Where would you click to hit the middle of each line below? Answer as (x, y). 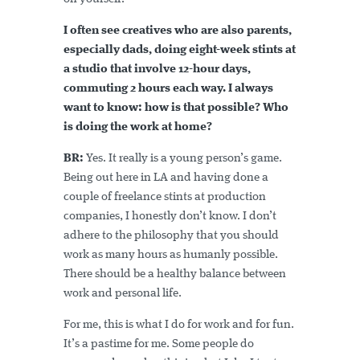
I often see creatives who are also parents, (178, 31)
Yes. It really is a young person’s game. (183, 158)
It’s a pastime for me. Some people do (159, 344)
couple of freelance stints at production (165, 197)
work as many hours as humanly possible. (171, 255)
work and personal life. (123, 293)
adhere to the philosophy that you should (171, 235)
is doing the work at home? (138, 127)
